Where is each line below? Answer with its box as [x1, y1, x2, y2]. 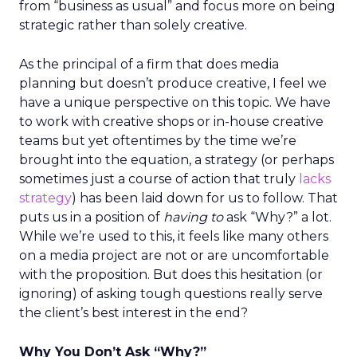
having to [163, 210, 223, 225]
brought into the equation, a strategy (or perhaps [19, 152, 334, 167]
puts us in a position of [19, 210, 163, 225]
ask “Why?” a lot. [223, 210, 331, 225]
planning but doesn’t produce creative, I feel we [19, 76, 327, 91]
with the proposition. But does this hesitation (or [19, 267, 323, 282]
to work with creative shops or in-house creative [19, 114, 324, 129]
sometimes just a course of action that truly [19, 171, 299, 186]
